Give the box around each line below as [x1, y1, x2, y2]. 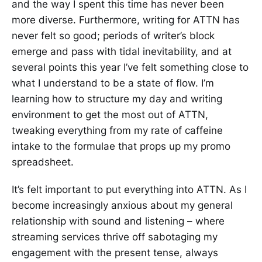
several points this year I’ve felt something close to [12, 61, 249, 73]
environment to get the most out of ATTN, [12, 108, 208, 120]
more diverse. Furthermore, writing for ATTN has [12, 13, 240, 26]
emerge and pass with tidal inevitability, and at [12, 45, 232, 57]
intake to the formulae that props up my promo [12, 140, 230, 152]
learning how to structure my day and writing [12, 92, 222, 105]
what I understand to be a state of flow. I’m [12, 77, 214, 89]
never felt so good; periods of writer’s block [12, 29, 215, 42]
